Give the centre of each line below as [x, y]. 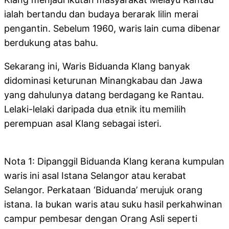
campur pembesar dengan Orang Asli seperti [101, 219]
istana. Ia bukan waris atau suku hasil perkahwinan [113, 204]
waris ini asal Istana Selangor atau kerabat [95, 176]
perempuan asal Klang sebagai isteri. [83, 124]
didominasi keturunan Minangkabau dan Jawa [103, 81]
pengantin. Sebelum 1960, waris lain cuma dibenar [112, 29]
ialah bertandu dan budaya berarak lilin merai [101, 14]
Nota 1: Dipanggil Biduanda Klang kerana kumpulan [114, 162]
